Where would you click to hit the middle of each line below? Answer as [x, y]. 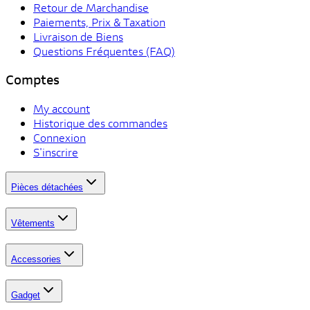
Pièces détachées [47, 188]
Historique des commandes [100, 122]
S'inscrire [56, 152]
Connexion [60, 137]
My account [62, 108]
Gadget [26, 295]
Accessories [36, 259]
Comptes [33, 79]
